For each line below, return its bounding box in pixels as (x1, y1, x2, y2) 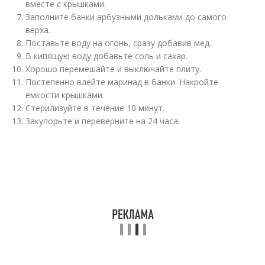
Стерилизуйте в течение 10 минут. (25, 102, 165, 114)
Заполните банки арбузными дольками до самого (25, 11, 227, 22)
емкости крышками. (25, 89, 105, 101)
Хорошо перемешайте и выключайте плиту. (25, 63, 202, 75)
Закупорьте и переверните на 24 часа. (25, 115, 180, 127)
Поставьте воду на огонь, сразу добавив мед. (25, 37, 212, 49)
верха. (25, 24, 51, 35)
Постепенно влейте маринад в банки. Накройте (25, 76, 219, 88)
